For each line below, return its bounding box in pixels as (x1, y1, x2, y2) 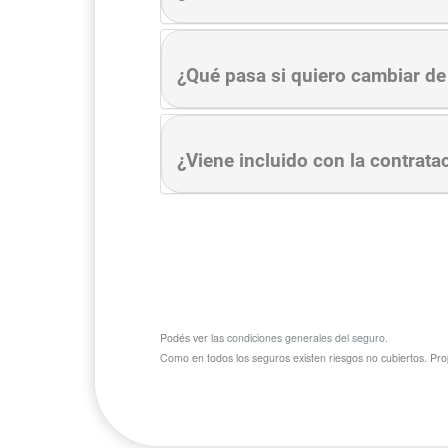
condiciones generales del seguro (226, 330, 385, 346)
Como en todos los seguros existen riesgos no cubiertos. (159, 350, 430, 366)
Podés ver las (159, 330, 227, 346)
